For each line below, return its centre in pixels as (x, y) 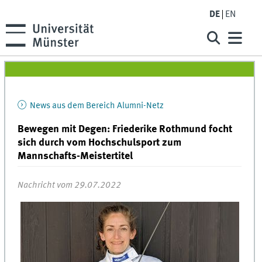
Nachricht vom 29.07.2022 (70, 185)
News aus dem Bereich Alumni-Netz (96, 106)
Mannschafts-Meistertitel (75, 156)
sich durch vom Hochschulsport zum (100, 142)
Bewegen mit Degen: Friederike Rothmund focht (125, 129)
